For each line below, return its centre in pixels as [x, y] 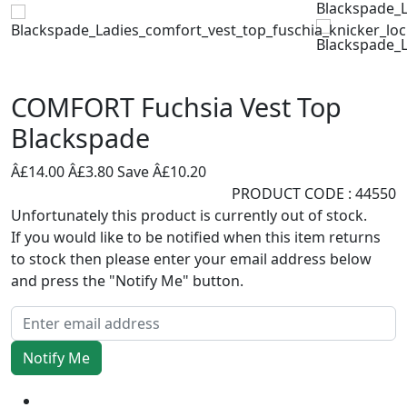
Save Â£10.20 [162, 171]
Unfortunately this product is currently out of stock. [189, 215]
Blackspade [80, 137]
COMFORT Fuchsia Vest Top [176, 106]
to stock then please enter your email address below [191, 258]
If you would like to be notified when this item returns [196, 237]
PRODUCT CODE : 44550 [314, 193]
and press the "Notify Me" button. [127, 280]
